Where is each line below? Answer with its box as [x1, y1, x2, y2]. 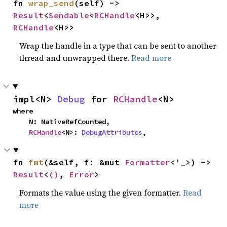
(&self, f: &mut [44, 157, 125, 167]
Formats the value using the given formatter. [19, 187, 183, 198]
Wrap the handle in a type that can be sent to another [19, 40, 217, 51]
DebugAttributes [82, 128, 142, 137]
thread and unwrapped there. [19, 52, 132, 63]
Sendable [49, 10, 90, 20]
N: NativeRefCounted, [13, 117, 29, 126]
